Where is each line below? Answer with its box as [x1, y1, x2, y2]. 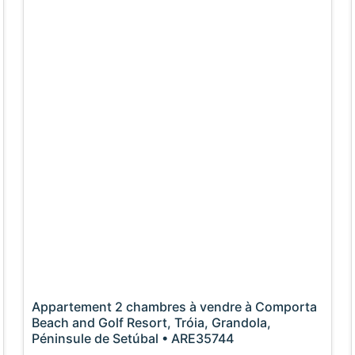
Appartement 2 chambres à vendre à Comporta [32, 299, 318, 315]
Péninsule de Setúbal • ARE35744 [32, 330, 235, 347]
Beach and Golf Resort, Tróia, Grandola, [32, 315, 272, 331]
